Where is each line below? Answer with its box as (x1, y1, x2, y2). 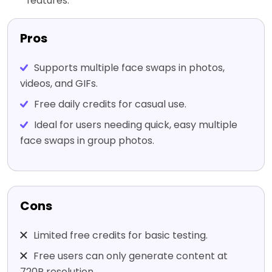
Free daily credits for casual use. (34, 97, 186, 112)
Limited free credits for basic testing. (33, 228, 208, 243)
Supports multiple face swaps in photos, (34, 61, 225, 75)
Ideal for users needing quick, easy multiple (34, 118, 237, 132)
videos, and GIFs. (20, 76, 98, 91)
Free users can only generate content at (33, 249, 228, 263)
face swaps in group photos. (20, 134, 154, 148)
